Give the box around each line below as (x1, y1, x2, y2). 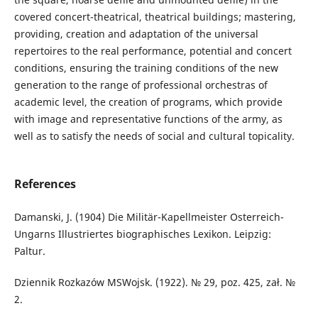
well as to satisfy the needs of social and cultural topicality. (13, 129, 295, 143)
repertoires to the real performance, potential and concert (13, 44, 292, 58)
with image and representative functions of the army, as (13, 112, 283, 126)
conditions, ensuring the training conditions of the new (13, 61, 278, 75)
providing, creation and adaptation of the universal (13, 27, 258, 41)
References (13, 176, 76, 192)
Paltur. (13, 244, 45, 258)
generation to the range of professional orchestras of (13, 78, 268, 92)
